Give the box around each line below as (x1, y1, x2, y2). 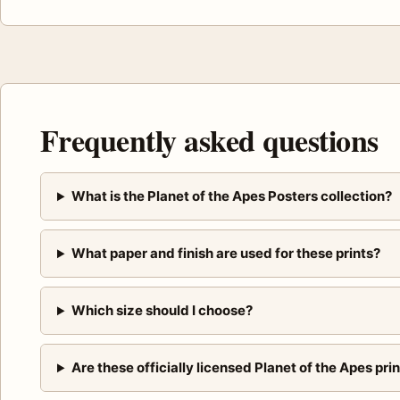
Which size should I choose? (71, 302, 253, 320)
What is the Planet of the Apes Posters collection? (71, 187, 392, 205)
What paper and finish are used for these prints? (71, 245, 380, 262)
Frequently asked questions (40, 118, 379, 163)
